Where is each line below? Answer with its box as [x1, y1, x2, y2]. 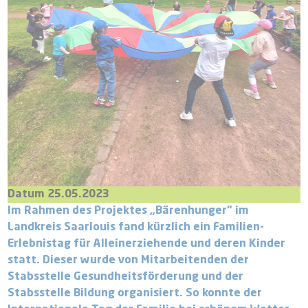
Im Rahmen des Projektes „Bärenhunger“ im [8, 206, 250, 217]
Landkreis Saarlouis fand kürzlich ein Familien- [8, 222, 265, 234]
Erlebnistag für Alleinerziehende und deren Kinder [8, 239, 286, 250]
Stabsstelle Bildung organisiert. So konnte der [8, 288, 263, 300]
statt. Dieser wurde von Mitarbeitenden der [8, 255, 250, 267]
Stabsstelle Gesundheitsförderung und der [8, 272, 244, 283]
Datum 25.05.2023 [8, 189, 110, 201]
